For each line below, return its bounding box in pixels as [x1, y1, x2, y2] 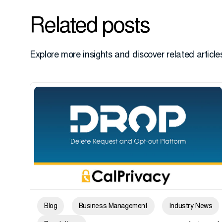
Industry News [168, 203, 213, 210]
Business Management [78, 203, 148, 210]
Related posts [30, 16, 150, 38]
